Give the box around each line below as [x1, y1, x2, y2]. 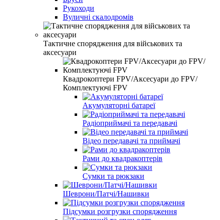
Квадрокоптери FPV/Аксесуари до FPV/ [63, 74, 197, 83]
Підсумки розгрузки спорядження [63, 207, 177, 216]
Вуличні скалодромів [63, 12, 134, 21]
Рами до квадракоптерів [82, 154, 163, 163]
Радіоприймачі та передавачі [82, 118, 177, 127]
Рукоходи [63, 3, 94, 12]
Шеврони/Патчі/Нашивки [63, 189, 149, 198]
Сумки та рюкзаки [82, 171, 144, 180]
